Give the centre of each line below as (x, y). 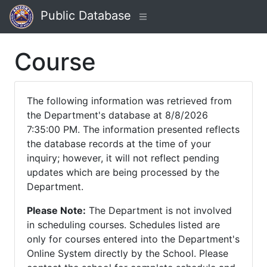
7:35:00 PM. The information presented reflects (133, 129)
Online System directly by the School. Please (128, 253)
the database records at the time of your (119, 144)
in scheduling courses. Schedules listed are (123, 225)
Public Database (82, 16)
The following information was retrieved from (129, 101)
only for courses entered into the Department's (133, 239)
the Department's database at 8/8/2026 (117, 115)
